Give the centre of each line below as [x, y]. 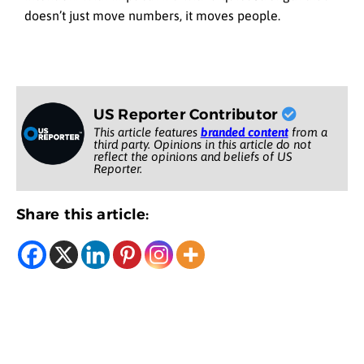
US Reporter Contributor [187, 114]
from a [308, 132]
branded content [244, 132]
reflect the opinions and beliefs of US [193, 156]
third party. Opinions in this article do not [202, 144]
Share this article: [83, 214]
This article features [147, 132]
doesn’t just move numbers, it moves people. [152, 16]
